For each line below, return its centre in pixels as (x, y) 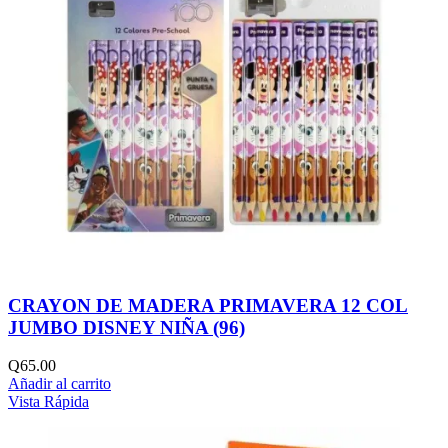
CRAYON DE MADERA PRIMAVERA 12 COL (208, 305)
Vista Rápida (48, 402)
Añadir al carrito (59, 384)
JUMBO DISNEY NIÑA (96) (126, 327)
